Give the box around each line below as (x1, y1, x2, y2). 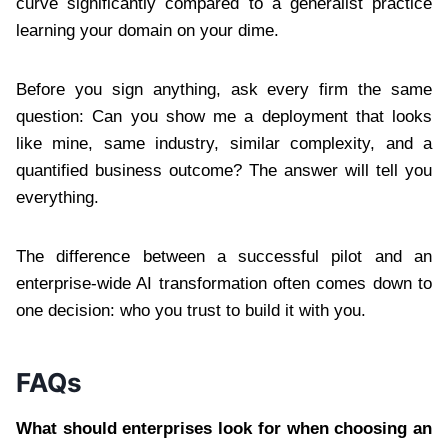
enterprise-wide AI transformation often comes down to (16, 273, 432, 293)
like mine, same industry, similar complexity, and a (16, 133, 432, 153)
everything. (16, 187, 99, 207)
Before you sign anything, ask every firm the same (16, 79, 432, 99)
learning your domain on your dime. (16, 20, 279, 40)
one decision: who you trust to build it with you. (16, 300, 366, 320)
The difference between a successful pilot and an (16, 246, 432, 266)
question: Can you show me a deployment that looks (16, 106, 432, 126)
